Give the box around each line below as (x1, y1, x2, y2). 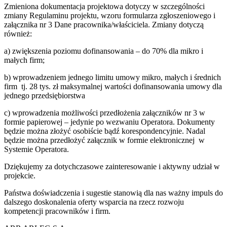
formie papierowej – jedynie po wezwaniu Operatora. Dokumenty (4, 117, 215, 126)
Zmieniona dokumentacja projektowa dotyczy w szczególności (4, 2, 205, 11)
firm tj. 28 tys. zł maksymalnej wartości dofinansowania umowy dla (4, 82, 222, 91)
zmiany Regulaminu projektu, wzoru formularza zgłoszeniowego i (4, 11, 215, 20)
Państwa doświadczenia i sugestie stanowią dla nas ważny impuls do (4, 188, 223, 197)
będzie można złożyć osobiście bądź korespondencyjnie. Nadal (4, 126, 205, 135)
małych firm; (4, 55, 45, 64)
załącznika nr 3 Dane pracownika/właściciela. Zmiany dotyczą (4, 20, 204, 29)
